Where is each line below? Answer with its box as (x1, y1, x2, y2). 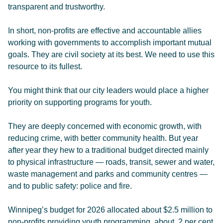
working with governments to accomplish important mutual (8, 38, 212, 47)
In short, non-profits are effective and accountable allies (8, 26, 202, 35)
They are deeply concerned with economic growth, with (8, 122, 202, 130)
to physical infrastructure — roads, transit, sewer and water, (8, 158, 215, 166)
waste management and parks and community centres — (8, 170, 208, 178)
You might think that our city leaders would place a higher (8, 86, 209, 95)
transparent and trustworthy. (8, 2, 105, 11)
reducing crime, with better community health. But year (8, 134, 198, 142)
